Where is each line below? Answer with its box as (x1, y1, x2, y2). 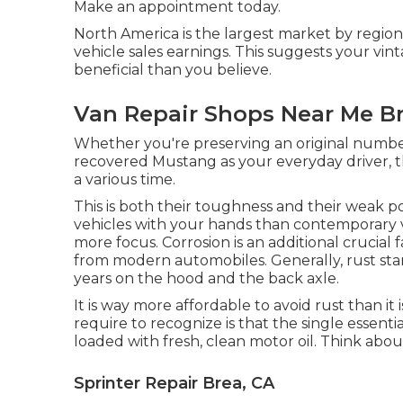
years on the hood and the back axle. (74, 269, 339, 287)
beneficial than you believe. (74, 60, 272, 78)
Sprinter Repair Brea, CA (74, 372, 274, 393)
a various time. (74, 170, 175, 188)
